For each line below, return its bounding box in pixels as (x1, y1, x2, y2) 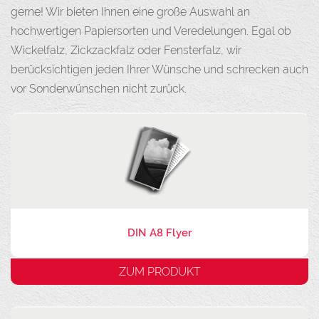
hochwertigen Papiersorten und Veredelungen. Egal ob (11, 24, 291, 38)
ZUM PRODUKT (118, 265, 201, 279)
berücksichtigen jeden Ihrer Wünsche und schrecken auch (11, 63, 308, 77)
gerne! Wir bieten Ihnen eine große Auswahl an (11, 5, 250, 19)
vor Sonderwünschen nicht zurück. (11, 82, 187, 96)
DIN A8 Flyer (127, 226, 192, 240)
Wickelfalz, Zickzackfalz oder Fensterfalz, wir (11, 43, 241, 58)
